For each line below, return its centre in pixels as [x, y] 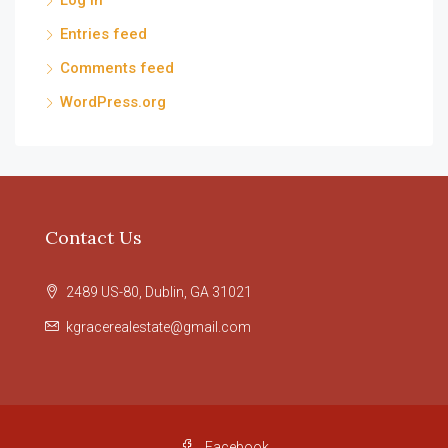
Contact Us [93, 238]
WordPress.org [113, 102]
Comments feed [117, 68]
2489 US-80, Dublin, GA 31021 [157, 292]
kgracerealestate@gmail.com [158, 327]
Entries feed [103, 34]
